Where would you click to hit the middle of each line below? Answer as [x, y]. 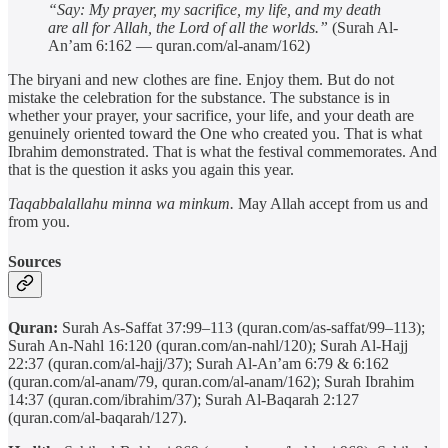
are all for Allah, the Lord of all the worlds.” [188, 28]
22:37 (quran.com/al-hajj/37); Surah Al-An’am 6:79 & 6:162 [198, 363]
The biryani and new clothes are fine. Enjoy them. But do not [201, 80]
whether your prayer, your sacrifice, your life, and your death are [211, 116]
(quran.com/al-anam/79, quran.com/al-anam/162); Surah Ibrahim [211, 381]
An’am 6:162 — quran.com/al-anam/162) [179, 46]
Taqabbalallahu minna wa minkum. [121, 204]
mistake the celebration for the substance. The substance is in [199, 98]
